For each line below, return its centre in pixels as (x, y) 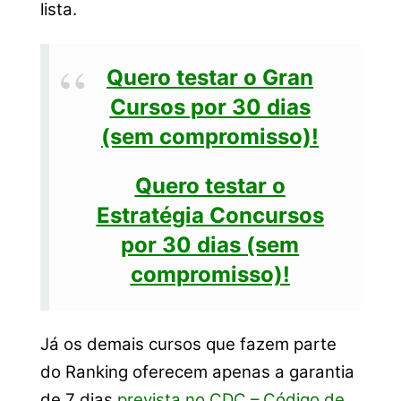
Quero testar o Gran (210, 77)
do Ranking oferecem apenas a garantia (197, 372)
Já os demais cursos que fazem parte (188, 345)
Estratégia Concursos (210, 216)
